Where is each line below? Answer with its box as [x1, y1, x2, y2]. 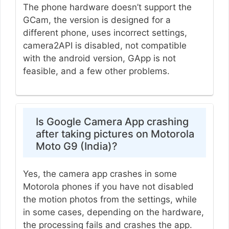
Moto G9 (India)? [35, 140, 118, 153]
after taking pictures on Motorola [35, 128, 194, 141]
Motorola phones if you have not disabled [22, 181, 194, 192]
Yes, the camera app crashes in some [22, 169, 177, 179]
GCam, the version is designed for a [22, 14, 171, 25]
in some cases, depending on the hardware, [22, 207, 204, 218]
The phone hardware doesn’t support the [22, 2, 192, 12]
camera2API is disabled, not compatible [22, 40, 187, 51]
